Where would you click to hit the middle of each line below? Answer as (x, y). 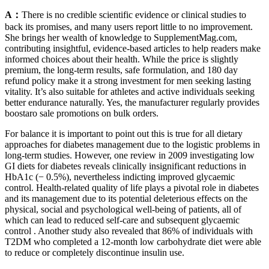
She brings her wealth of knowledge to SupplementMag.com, (121, 37)
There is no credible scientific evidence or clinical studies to (134, 14)
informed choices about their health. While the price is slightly (122, 59)
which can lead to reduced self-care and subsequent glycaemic (122, 220)
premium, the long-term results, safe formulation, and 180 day (121, 70)
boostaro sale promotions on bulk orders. (82, 113)
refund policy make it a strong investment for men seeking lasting (128, 80)
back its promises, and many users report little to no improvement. (129, 26)
